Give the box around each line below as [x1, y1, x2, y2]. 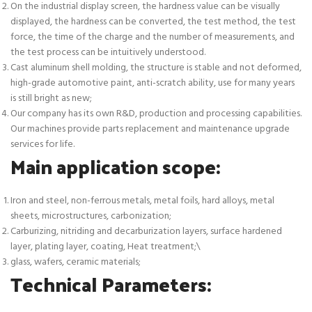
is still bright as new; [10, 91, 92, 107]
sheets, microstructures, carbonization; [10, 208, 171, 224]
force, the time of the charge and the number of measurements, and [10, 29, 295, 45]
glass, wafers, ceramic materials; [10, 254, 141, 270]
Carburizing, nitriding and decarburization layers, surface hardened [10, 224, 282, 240]
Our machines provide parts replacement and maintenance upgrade [10, 121, 290, 137]
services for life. [10, 136, 75, 153]
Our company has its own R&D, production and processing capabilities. [10, 106, 302, 122]
